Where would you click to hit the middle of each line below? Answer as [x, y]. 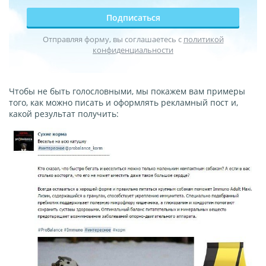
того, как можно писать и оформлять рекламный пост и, [123, 103]
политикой [203, 39]
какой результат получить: [64, 114]
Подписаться [133, 18]
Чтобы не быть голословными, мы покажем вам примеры [127, 91]
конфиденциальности [133, 50]
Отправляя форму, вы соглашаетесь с [113, 39]
